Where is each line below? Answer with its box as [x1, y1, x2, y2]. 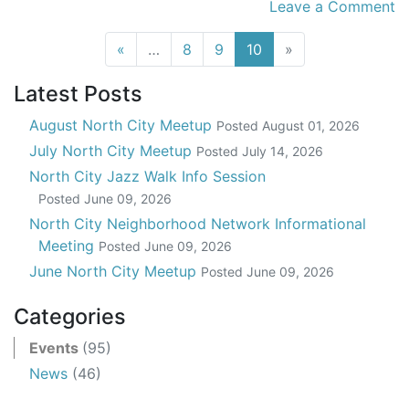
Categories [14, 302, 126, 330]
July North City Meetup [29, 141, 196, 160]
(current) [260, 38, 321, 58]
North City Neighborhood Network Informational [29, 214, 366, 233]
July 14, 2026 [242, 142, 323, 159]
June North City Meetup [29, 261, 201, 280]
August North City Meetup [29, 115, 216, 134]
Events [29, 338, 82, 357]
